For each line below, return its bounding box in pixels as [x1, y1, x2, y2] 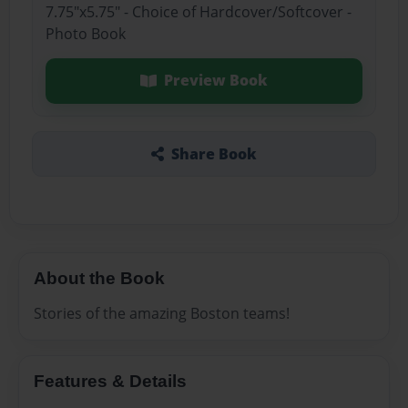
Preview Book [163, 70, 268, 91]
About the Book [34, 268, 165, 288]
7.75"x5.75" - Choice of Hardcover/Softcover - [45, 2, 352, 23]
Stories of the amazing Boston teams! [34, 302, 290, 323]
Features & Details [34, 371, 187, 391]
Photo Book [45, 24, 126, 45]
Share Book [170, 143, 257, 164]
